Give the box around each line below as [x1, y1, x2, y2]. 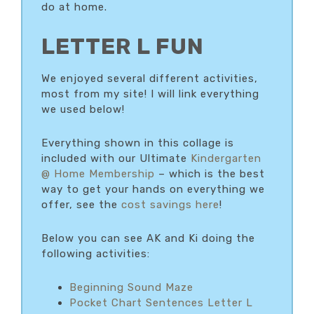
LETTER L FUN [41, 32, 204, 60]
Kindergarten [191, 151, 261, 165]
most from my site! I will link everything [41, 87, 259, 100]
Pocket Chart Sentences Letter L [69, 296, 253, 309]
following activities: [41, 247, 150, 260]
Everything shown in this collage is [41, 136, 234, 149]
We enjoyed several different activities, [41, 71, 258, 85]
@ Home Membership [41, 167, 155, 180]
